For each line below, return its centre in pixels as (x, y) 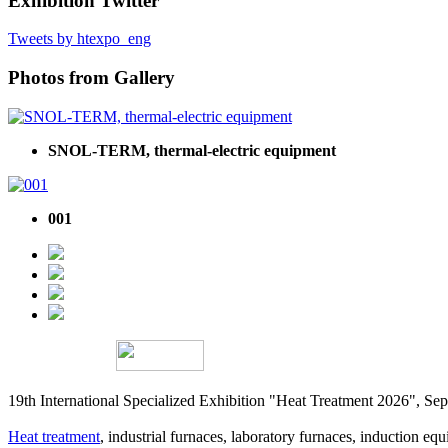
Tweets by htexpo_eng (79, 39)
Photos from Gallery (91, 77)
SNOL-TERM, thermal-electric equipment (192, 150)
